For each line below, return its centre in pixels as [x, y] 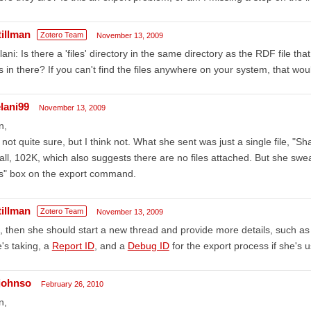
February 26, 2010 [72, 284]
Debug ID [148, 245]
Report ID [73, 245]
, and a [111, 245]
